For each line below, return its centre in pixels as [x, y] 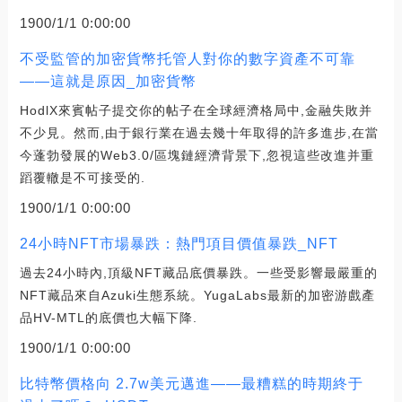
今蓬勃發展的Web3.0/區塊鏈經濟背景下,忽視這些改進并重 [197, 155]
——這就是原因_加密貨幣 [108, 81]
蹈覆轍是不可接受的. [82, 177]
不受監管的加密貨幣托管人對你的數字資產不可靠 [187, 58]
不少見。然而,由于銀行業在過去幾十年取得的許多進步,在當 [199, 132]
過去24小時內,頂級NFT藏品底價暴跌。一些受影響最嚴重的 [198, 272]
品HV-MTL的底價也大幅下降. [108, 317]
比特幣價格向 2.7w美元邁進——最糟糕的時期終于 [191, 383]
